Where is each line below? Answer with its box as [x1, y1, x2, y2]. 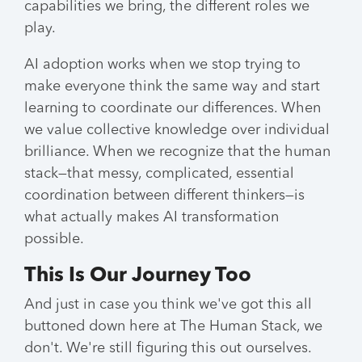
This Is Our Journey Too [24, 266, 251, 286]
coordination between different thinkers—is [24, 188, 305, 203]
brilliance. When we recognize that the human [24, 145, 330, 159]
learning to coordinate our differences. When [24, 101, 321, 116]
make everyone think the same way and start [24, 79, 320, 94]
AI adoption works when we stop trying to [24, 57, 301, 72]
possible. [24, 232, 84, 246]
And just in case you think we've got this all [24, 297, 312, 312]
